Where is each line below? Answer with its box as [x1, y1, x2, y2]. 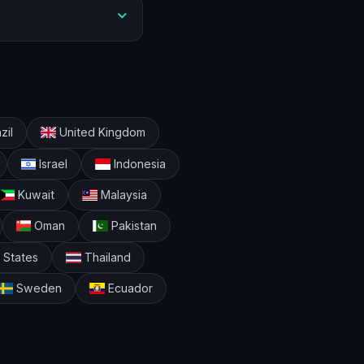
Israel [36, 156, 68, 171]
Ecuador [104, 281, 153, 296]
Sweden [12, 281, 62, 296]
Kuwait [15, 188, 55, 202]
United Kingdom [55, 125, 145, 140]
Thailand [80, 249, 131, 264]
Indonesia [110, 156, 167, 171]
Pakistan [108, 219, 158, 233]
